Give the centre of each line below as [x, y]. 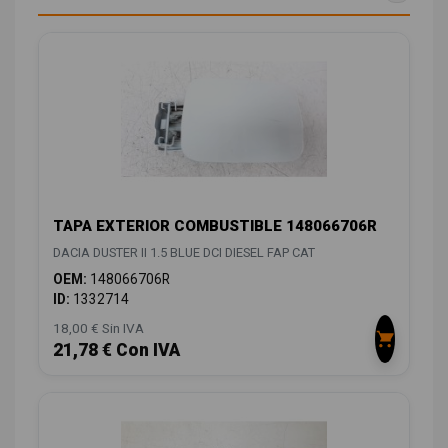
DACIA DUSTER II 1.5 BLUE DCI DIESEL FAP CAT [184, 253]
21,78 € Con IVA [116, 350]
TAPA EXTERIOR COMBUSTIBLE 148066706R [215, 226]
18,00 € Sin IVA [98, 328]
